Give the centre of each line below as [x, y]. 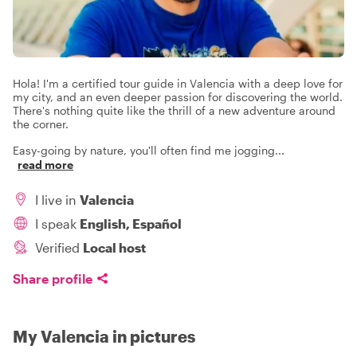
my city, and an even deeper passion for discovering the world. [178, 97]
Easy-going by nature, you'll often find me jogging [144, 150]
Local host [114, 247]
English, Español [131, 224]
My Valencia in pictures [104, 337]
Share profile [53, 279]
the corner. [41, 124]
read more [45, 165]
